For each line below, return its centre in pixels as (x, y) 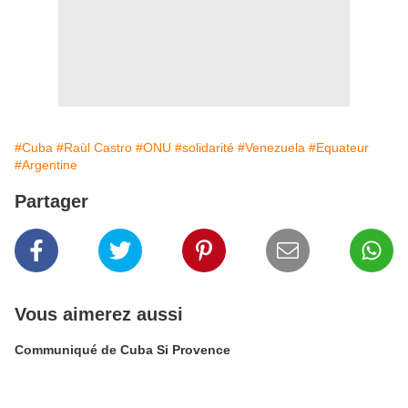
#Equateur (339, 148)
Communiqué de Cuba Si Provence (122, 350)
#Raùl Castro (94, 148)
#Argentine (46, 165)
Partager (51, 201)
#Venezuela (271, 148)
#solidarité (204, 148)
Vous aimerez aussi (99, 314)
